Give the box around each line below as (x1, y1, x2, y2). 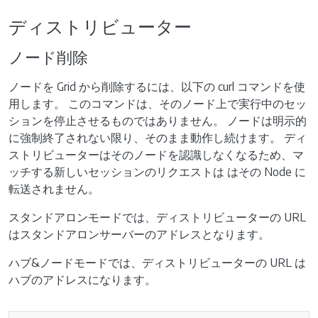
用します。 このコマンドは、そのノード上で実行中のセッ (9, 97, 307, 111)
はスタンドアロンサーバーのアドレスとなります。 (9, 227, 270, 241)
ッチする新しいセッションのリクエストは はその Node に (9, 165, 306, 179)
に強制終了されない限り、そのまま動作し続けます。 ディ (9, 131, 307, 145)
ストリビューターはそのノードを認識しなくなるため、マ (9, 148, 304, 162)
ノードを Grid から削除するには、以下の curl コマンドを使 (9, 79, 305, 94)
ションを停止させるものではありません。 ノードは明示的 (9, 114, 307, 128)
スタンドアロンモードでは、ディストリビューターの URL (9, 210, 306, 224)
